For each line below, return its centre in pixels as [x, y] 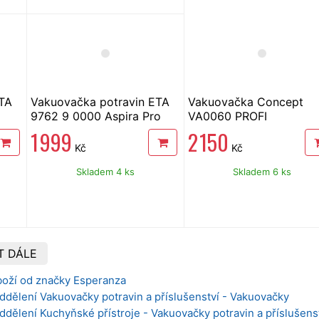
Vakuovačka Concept [245, 101]
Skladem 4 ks [105, 171]
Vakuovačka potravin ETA [100, 101]
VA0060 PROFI [227, 116]
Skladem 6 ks [262, 171]
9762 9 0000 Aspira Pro [95, 116]
